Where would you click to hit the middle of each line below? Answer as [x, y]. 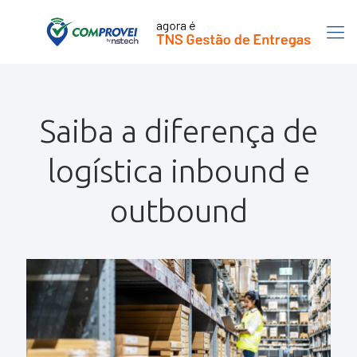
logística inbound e [178, 171]
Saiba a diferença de [178, 131]
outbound [178, 211]
